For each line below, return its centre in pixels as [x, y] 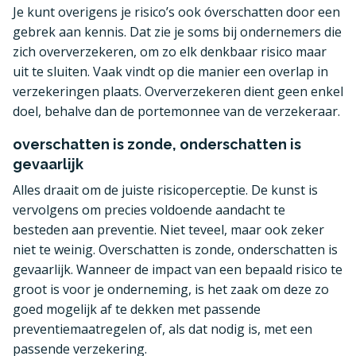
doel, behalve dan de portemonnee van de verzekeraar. [176, 111]
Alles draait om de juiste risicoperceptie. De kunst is [165, 190]
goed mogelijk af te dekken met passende [137, 309]
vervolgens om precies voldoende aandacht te [149, 210]
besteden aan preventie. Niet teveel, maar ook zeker [168, 230]
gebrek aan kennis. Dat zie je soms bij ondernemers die [177, 32]
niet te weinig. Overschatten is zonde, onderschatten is [175, 250]
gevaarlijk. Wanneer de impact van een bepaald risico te [178, 269]
